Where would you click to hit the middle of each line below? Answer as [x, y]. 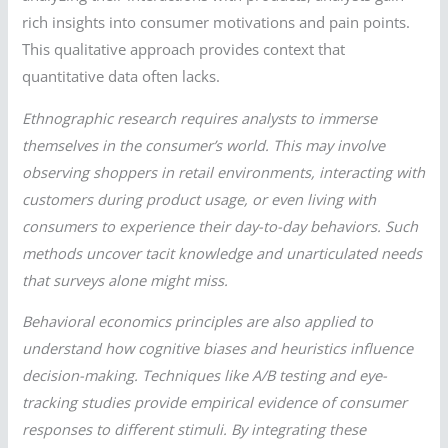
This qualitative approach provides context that [184, 49]
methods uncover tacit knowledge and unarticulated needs [222, 252]
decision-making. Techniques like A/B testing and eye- [205, 375]
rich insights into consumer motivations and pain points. [216, 22]
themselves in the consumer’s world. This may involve [204, 144]
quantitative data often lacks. [121, 76]
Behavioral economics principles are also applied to [198, 321]
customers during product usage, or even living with [199, 198]
